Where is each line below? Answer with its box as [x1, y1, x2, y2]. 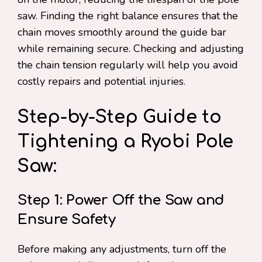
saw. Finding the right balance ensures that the [18, 9, 238, 23]
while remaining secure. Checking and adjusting [18, 42, 244, 56]
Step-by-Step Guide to [18, 108, 222, 127]
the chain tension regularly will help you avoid [18, 58, 238, 72]
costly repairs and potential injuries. [18, 74, 185, 88]
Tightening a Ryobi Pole [18, 132, 234, 151]
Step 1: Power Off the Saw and [18, 192, 225, 208]
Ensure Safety [18, 212, 116, 227]
